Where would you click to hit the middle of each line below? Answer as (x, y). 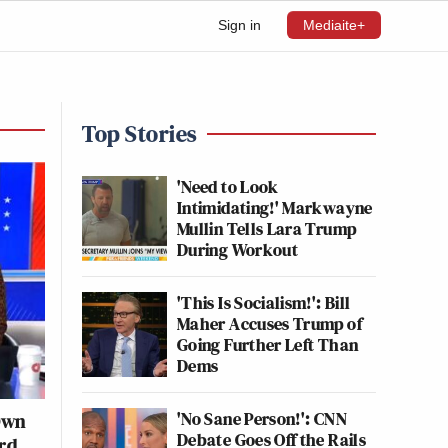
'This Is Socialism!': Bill (264, 302)
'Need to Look (228, 186)
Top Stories (139, 133)
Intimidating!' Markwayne (275, 207)
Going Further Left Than (268, 344)
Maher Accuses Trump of (269, 323)
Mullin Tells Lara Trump (267, 228)
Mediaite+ (334, 25)
